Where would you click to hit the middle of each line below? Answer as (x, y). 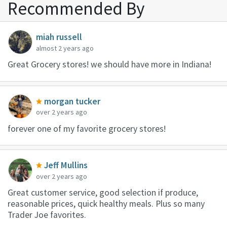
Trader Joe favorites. (47, 215)
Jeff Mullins (66, 165)
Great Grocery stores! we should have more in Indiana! (109, 65)
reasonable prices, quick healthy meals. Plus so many (106, 203)
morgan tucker (72, 101)
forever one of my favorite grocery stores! (87, 128)
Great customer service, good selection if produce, (103, 192)
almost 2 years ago (65, 48)
